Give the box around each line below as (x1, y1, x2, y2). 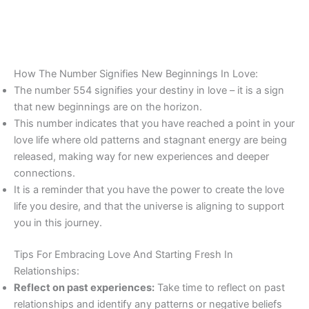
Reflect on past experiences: (14, 281, 154, 295)
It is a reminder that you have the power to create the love (14, 183, 284, 197)
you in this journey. (14, 217, 102, 230)
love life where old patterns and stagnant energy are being (14, 134, 287, 147)
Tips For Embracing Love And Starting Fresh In (14, 248, 233, 261)
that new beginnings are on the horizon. (14, 101, 202, 114)
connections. (14, 167, 75, 180)
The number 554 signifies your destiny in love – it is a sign (14, 84, 284, 97)
